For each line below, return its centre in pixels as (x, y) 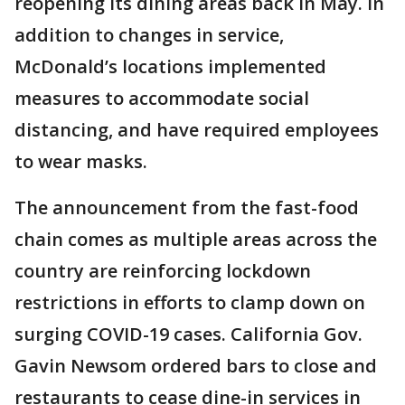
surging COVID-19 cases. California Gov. (188, 334)
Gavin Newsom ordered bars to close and (196, 366)
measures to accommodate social (162, 98)
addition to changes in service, (149, 35)
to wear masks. (81, 161)
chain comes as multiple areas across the (196, 239)
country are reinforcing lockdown (163, 271)
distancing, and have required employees (197, 130)
